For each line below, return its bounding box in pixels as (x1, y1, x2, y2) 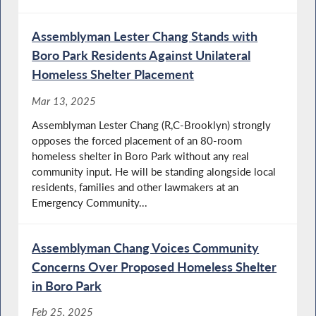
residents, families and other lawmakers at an (32, 180, 239, 193)
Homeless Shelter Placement (32, 66, 195, 83)
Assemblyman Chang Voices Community (32, 239, 260, 255)
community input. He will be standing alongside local (32, 164, 276, 178)
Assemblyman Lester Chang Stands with (32, 28, 258, 44)
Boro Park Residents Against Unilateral (32, 47, 251, 63)
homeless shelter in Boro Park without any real (32, 149, 250, 162)
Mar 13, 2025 (32, 94, 97, 107)
